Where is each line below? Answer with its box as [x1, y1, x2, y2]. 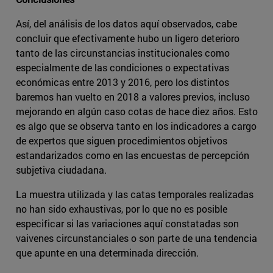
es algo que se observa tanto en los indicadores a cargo [16, 119, 257, 132]
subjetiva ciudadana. [16, 163, 107, 176]
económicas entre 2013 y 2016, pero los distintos [16, 75, 229, 88]
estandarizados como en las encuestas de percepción [16, 148, 249, 161]
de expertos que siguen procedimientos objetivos [16, 133, 227, 147]
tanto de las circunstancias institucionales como [16, 46, 230, 59]
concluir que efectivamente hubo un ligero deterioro [16, 31, 239, 44]
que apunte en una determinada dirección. [16, 246, 199, 259]
